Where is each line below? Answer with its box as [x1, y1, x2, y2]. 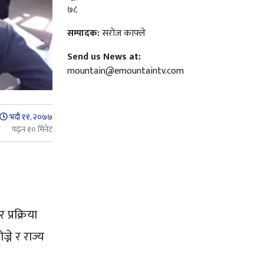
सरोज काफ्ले [99, 25, 146, 41]
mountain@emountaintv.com [67, 62, 184, 79]
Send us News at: [67, 48, 141, 65]
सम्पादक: [67, 25, 100, 41]
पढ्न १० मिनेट [11, 122, 52, 136]
